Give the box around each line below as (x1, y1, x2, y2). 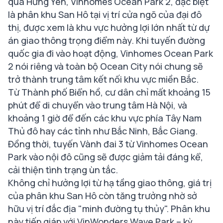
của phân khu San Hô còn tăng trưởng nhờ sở (8, 189, 197, 202)
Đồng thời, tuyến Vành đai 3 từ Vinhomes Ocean (8, 137, 208, 150)
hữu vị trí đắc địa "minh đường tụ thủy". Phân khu (8, 202, 210, 215)
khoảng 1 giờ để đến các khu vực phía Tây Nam (8, 111, 202, 124)
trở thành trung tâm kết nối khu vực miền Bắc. (8, 73, 201, 85)
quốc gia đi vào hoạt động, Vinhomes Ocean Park (8, 47, 213, 59)
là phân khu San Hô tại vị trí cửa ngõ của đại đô (8, 8, 202, 20)
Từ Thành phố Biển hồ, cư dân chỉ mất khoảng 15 (8, 86, 211, 98)
